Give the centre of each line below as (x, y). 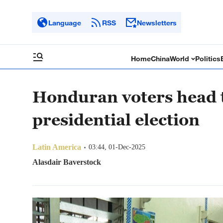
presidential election (116, 119)
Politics (208, 58)
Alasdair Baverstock (67, 162)
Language (65, 22)
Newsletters (157, 22)
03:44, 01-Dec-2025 (117, 147)
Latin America (57, 147)
